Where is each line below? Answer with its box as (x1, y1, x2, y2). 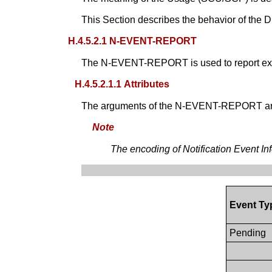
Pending (229, 227, 266, 238)
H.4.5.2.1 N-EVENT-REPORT (68, 35, 197, 46)
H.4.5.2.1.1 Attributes (75, 78, 170, 89)
